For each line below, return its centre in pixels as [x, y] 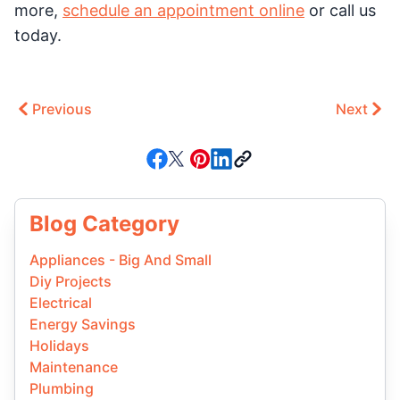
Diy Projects [71, 282]
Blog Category [104, 224]
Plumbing [62, 389]
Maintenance [74, 367]
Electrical [61, 303]
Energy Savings [83, 325]
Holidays [59, 346]
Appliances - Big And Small [121, 260]
